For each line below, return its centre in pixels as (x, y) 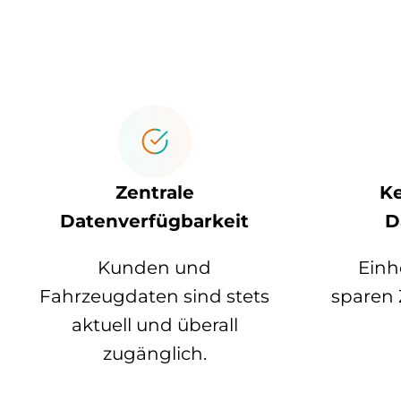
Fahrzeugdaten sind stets (155, 297)
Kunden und (155, 268)
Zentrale (154, 193)
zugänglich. (154, 354)
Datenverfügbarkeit (155, 222)
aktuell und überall (154, 325)
